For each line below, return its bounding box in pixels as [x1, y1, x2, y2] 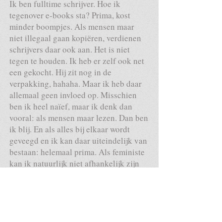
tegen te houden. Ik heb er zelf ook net [9, 55, 144, 66]
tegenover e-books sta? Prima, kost [9, 9, 130, 21]
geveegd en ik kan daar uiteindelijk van [9, 135, 147, 146]
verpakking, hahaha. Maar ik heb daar [9, 78, 142, 89]
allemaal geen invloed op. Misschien [9, 89, 137, 101]
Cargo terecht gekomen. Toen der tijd [9, 203, 138, 215]
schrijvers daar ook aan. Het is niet [9, 44, 130, 55]
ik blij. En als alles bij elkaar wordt [9, 123, 130, 135]
